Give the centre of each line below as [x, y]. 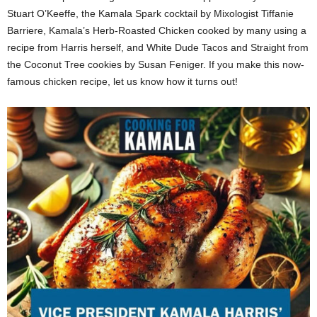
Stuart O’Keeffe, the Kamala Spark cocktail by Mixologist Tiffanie [150, 14]
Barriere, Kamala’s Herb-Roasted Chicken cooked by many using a [157, 31]
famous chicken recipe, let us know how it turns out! [122, 82]
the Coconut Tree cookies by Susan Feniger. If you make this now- [156, 65]
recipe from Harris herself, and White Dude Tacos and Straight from [158, 48]
